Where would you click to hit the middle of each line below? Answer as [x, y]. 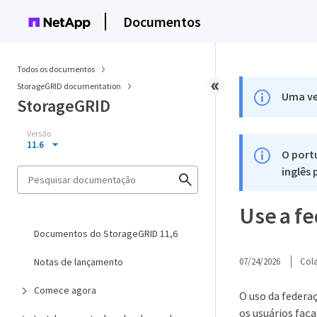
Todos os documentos [56, 69]
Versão [39, 133]
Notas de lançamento [79, 262]
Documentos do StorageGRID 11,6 [106, 234]
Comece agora [65, 290]
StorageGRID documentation [70, 86]
